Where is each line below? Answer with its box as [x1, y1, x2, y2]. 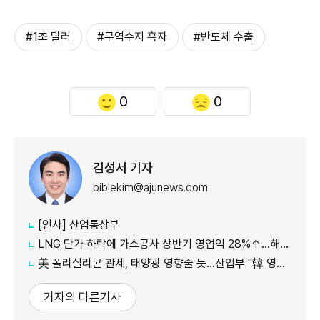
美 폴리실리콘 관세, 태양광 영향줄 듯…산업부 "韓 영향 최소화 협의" [38, 256, 276, 270]
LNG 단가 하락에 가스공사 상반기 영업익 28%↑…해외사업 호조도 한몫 [38, 236, 280, 251]
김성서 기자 [93, 160, 153, 176]
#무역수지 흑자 [97, 29, 167, 44]
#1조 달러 [26, 29, 71, 44]
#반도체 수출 [194, 29, 254, 44]
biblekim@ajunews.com [93, 181, 208, 195]
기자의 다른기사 [44, 289, 121, 304]
